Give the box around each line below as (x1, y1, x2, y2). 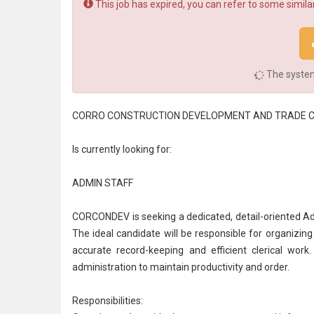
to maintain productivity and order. (137, 261, 289, 273)
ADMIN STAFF (72, 177, 133, 189)
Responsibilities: (72, 295, 143, 306)
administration (72, 261, 137, 273)
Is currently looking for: (72, 144, 172, 155)
